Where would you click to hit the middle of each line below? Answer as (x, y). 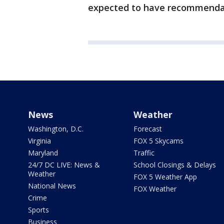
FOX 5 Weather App (165, 177)
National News (52, 186)
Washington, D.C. (56, 129)
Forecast (147, 129)
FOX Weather (155, 189)
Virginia (39, 141)
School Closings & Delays (174, 165)
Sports (38, 210)
